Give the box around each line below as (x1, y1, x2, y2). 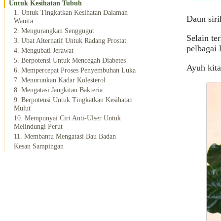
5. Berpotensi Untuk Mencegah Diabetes (14, 56, 126, 65)
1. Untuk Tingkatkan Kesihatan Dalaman (14, 8, 128, 17)
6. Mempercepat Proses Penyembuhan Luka (14, 66, 136, 74)
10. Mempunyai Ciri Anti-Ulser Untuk (14, 114, 121, 122)
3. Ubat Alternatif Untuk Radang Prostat (14, 37, 126, 45)
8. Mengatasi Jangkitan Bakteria (14, 86, 103, 94)
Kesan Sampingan (14, 142, 64, 150)
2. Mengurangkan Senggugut (14, 27, 94, 35)
